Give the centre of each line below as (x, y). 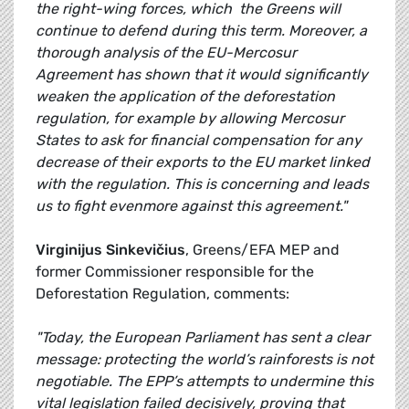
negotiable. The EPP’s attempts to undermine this (204, 382)
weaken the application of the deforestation (185, 97)
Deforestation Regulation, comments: (163, 294)
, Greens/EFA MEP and (262, 250)
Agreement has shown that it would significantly (202, 75)
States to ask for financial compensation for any (199, 141)
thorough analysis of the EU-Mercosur (166, 53)
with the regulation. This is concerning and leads (202, 184)
